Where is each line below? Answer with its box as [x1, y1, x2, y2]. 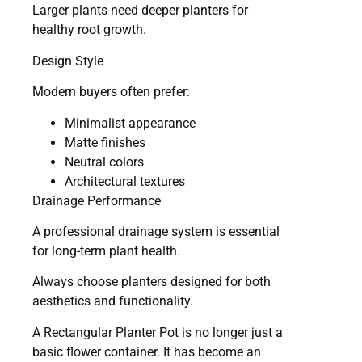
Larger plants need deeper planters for [32, 2, 248, 19]
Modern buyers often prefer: [32, 84, 190, 100]
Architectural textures [65, 173, 185, 189]
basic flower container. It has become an [32, 343, 261, 360]
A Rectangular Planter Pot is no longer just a [32, 324, 283, 340]
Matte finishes [65, 134, 145, 150]
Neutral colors [65, 154, 144, 170]
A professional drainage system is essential [32, 224, 280, 239]
